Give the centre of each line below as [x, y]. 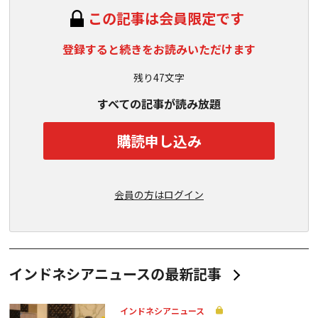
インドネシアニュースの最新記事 [115, 274]
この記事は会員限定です [166, 18]
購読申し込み [159, 141]
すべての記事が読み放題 [159, 104]
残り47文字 [159, 77]
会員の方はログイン [159, 194]
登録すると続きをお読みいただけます [159, 49]
